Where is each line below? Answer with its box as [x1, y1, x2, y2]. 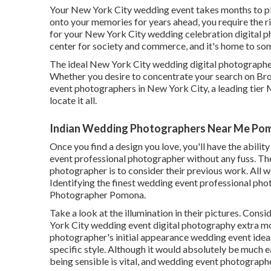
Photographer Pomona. [50, 188, 146, 200]
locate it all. [50, 94, 97, 106]
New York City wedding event [71, 3, 194, 15]
